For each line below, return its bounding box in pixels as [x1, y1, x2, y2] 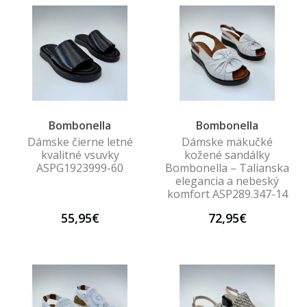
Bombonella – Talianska [165, 160, 289, 175]
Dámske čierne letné [27, 134, 133, 149]
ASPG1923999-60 [36, 160, 123, 175]
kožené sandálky [184, 147, 270, 162]
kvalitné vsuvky [40, 147, 119, 162]
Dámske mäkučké [182, 134, 273, 149]
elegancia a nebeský [175, 173, 279, 188]
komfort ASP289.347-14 [167, 186, 288, 201]
